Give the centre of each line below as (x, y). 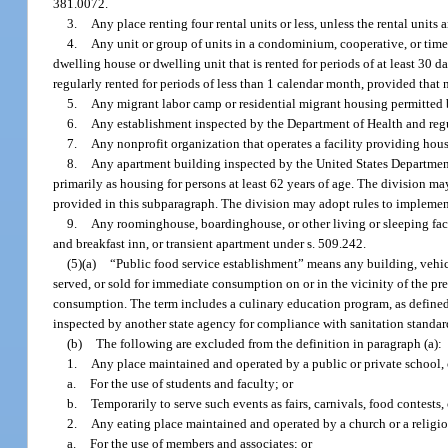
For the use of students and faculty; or (192, 383)
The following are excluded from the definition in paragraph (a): (269, 343)
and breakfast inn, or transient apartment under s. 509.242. (210, 243)
